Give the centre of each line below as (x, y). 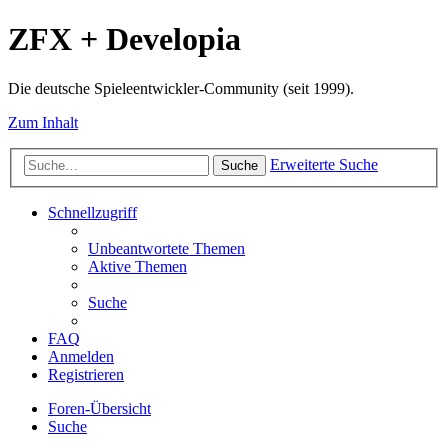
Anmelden (81, 357)
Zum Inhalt (43, 122)
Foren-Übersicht (99, 409)
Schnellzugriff (92, 213)
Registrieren (86, 375)
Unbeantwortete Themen (166, 249)
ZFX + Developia (124, 39)
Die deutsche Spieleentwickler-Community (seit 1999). (181, 88)
